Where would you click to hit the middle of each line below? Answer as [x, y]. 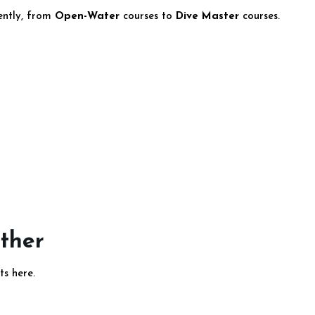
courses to [148, 17]
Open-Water [87, 17]
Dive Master [207, 17]
